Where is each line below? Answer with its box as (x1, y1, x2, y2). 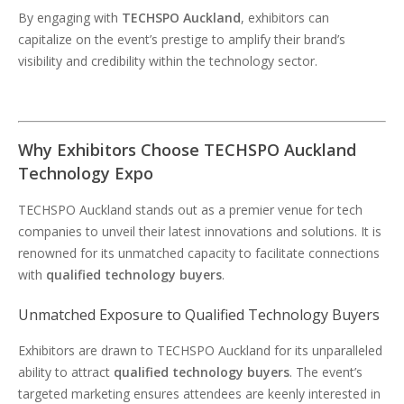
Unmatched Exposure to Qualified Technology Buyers (18, 305, 380, 325)
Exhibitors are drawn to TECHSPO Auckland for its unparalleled (18, 342, 382, 359)
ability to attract (18, 363, 114, 381)
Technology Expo (18, 162, 153, 184)
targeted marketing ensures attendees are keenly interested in (18, 385, 381, 402)
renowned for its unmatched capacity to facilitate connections (18, 244, 380, 262)
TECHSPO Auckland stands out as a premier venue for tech (18, 201, 363, 218)
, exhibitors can (241, 9, 329, 26)
